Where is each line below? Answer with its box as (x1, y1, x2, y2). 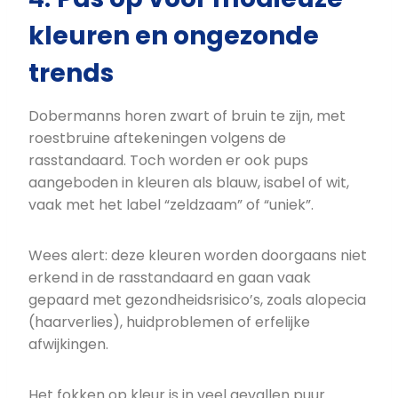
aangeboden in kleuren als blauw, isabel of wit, (28, 172, 349, 194)
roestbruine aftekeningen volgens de (28, 128, 286, 149)
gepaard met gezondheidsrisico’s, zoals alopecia (28, 290, 366, 311)
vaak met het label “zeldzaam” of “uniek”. (28, 195, 314, 216)
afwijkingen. (28, 334, 108, 355)
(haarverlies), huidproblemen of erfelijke (28, 312, 310, 333)
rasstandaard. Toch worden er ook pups (28, 150, 308, 171)
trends (28, 56, 114, 92)
